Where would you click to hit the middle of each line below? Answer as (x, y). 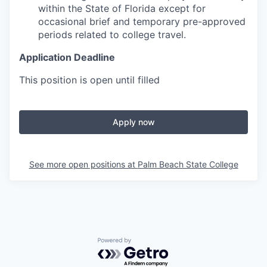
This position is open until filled (89, 80)
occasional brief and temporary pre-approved (142, 21)
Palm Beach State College (188, 164)
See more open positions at (83, 164)
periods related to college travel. (112, 35)
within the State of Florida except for (122, 8)
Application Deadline (67, 57)
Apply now (133, 122)
